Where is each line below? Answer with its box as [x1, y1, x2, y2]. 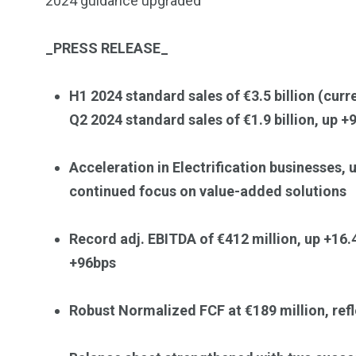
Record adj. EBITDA [69, 230, 196, 248]
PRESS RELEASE [53, 40, 161, 57]
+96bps [69, 254, 116, 272]
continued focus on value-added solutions [69, 183, 346, 200]
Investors [159, 5, 214, 21]
